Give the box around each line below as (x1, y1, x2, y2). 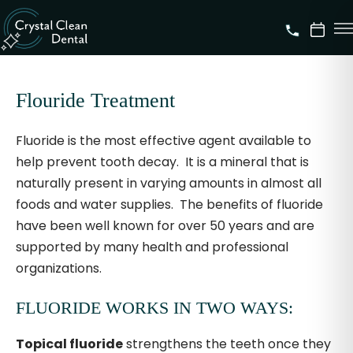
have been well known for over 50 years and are (16, 217, 314, 235)
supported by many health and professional (16, 238, 288, 256)
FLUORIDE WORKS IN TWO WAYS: (16, 298, 293, 318)
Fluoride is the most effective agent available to (16, 132, 311, 150)
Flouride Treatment (16, 89, 175, 112)
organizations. (16, 259, 102, 277)
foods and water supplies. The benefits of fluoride (16, 195, 323, 214)
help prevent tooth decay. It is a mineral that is (16, 153, 309, 171)
